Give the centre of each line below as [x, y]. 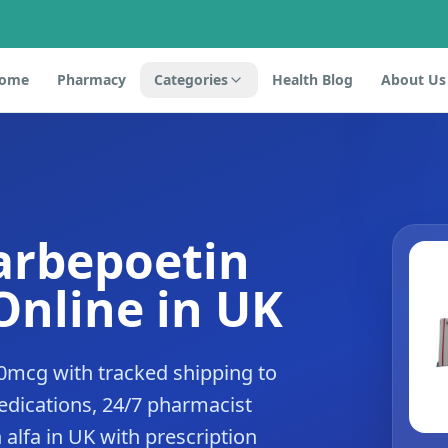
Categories [190, 79]
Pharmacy [91, 79]
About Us [413, 79]
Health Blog [312, 79]
